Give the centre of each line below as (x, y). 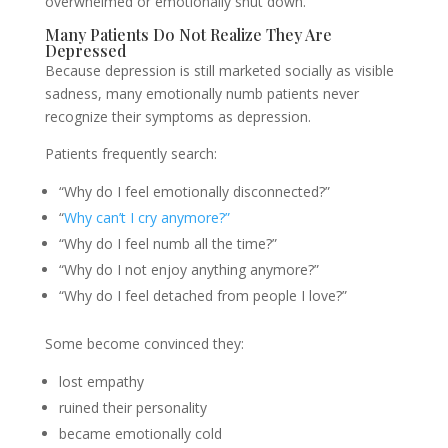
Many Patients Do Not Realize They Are (188, 34)
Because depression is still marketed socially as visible (219, 70)
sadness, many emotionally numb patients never (201, 93)
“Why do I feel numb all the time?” (167, 243)
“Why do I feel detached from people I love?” (202, 295)
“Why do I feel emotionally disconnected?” (194, 191)
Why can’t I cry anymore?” (146, 217)
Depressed (85, 50)
